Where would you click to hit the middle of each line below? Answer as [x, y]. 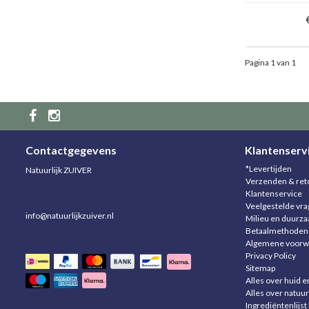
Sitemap [260, 268]
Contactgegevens [71, 150]
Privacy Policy [270, 255]
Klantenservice [273, 193]
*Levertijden [268, 168]
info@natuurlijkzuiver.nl [70, 215]
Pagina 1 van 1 [270, 62]
